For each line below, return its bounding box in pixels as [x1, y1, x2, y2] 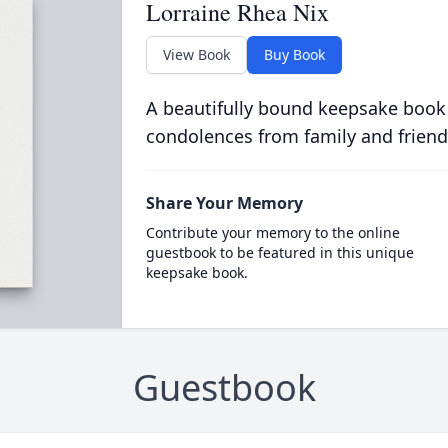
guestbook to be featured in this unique [145, 243, 414, 262]
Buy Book [263, 45, 325, 64]
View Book [162, 45, 230, 64]
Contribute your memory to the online [145, 223, 400, 242]
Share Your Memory [145, 192, 303, 214]
